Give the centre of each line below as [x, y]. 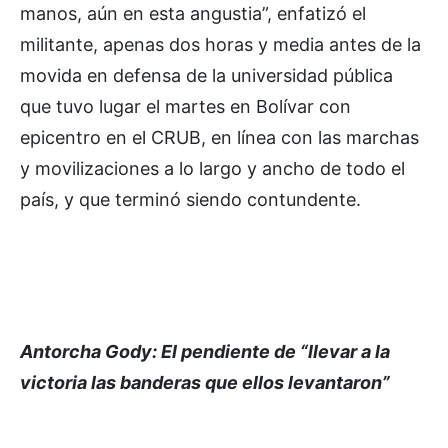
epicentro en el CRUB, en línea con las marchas [219, 138]
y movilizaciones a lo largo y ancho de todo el [212, 169]
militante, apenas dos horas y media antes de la [220, 45]
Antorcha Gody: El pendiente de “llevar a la [205, 352]
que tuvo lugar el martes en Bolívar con [185, 107]
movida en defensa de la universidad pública [206, 76]
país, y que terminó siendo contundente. [190, 200]
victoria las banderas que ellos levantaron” [205, 383]
